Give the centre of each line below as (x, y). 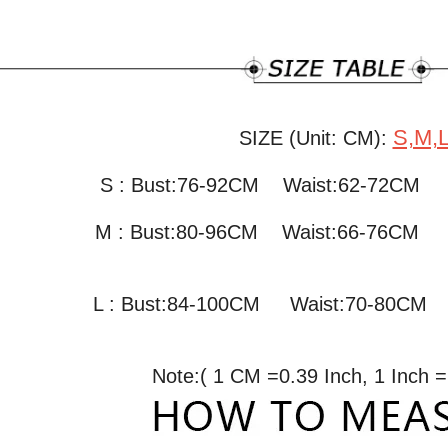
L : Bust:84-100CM (185, 303)
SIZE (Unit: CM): (315, 137)
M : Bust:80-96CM (185, 231)
